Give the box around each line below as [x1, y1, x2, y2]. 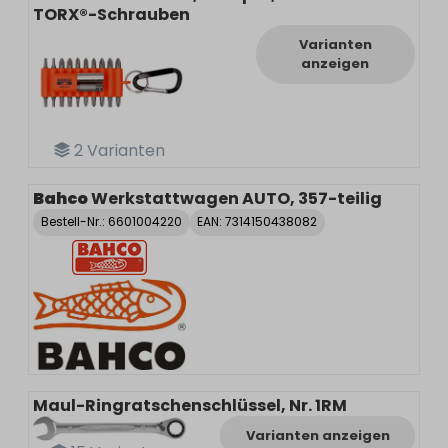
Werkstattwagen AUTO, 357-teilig [91, 187, 382, 211]
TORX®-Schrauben [33, 2, 190, 26]
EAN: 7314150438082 [197, 213, 318, 231]
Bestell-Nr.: [40, 213, 108, 231]
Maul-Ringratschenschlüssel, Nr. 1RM [33, 393, 347, 417]
